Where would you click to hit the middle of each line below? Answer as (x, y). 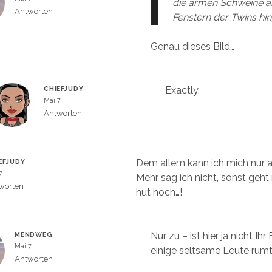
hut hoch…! (159, 192)
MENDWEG (33, 234)
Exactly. (182, 90)
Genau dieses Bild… (192, 46)
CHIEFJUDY (63, 89)
